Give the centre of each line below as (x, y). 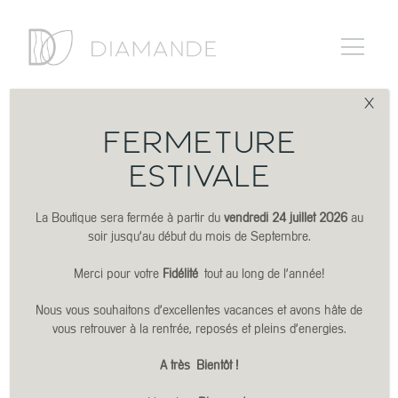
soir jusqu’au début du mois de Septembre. (199, 236)
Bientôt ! (217, 365)
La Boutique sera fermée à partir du (129, 218)
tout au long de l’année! (264, 273)
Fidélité (183, 273)
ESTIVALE (199, 176)
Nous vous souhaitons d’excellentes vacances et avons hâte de (199, 310)
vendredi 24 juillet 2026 (285, 218)
